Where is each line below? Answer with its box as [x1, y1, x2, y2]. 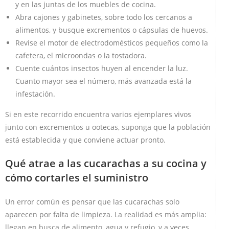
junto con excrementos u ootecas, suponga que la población [5, 122, 211, 132]
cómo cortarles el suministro [5, 170, 148, 185]
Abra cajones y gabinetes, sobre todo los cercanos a [15, 12, 192, 22]
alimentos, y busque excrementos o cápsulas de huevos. [15, 25, 208, 35]
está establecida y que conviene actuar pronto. [5, 134, 166, 145]
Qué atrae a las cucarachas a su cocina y [5, 156, 207, 170]
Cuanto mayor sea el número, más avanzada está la [15, 76, 192, 86]
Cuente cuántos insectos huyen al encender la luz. [15, 63, 188, 73]
